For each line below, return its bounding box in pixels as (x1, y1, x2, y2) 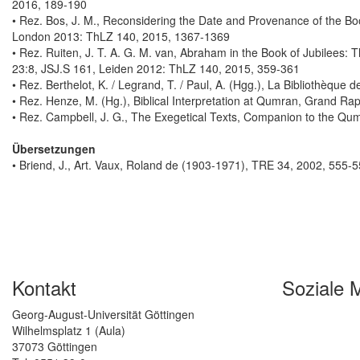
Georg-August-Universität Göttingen (12, 306, 194, 323)
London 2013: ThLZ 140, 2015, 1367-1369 (12, 28, 230, 45)
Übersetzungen (12, 141, 96, 157)
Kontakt (12, 273, 76, 302)
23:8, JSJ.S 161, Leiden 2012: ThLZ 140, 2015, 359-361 (12, 60, 300, 77)
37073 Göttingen (12, 338, 97, 355)
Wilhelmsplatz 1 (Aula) (12, 322, 125, 339)
